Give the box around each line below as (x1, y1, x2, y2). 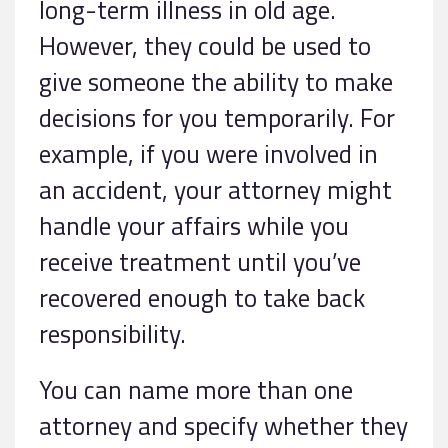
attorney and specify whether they (39, 406, 408, 446)
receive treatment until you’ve (39, 242, 361, 282)
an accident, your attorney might (39, 170, 392, 210)
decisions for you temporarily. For (39, 98, 395, 138)
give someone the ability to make (39, 62, 393, 102)
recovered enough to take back (39, 278, 365, 318)
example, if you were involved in (39, 134, 378, 174)
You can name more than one (39, 370, 353, 410)
